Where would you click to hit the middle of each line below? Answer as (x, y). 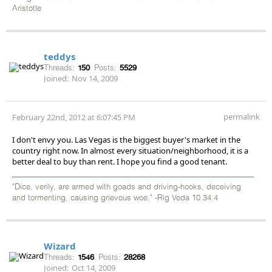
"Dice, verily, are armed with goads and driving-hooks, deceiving (127, 187)
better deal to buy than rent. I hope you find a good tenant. (120, 161)
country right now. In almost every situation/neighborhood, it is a (130, 150)
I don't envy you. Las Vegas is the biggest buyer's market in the (126, 139)
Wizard (60, 246)
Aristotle (27, 8)
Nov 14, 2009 (95, 78)
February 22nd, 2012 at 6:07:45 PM (74, 117)
